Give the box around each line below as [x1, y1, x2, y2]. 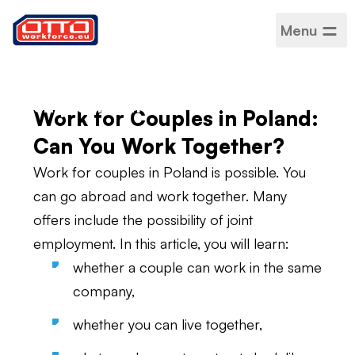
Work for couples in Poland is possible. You [33, 163, 306, 181]
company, [73, 282, 135, 300]
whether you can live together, [73, 315, 262, 333]
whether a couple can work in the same [73, 258, 322, 276]
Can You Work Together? [33, 133, 284, 158]
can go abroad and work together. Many [33, 187, 287, 204]
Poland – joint [33, 67, 159, 90]
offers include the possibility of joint [33, 211, 253, 228]
